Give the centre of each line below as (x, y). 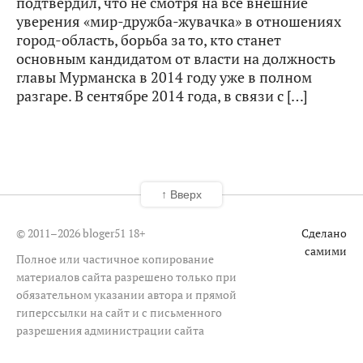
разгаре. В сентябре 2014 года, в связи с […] (162, 96)
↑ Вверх (181, 194)
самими (326, 250)
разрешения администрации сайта (110, 330)
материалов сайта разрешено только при (126, 276)
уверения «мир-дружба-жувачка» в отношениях (179, 21)
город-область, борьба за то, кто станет (149, 40)
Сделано (324, 233)
